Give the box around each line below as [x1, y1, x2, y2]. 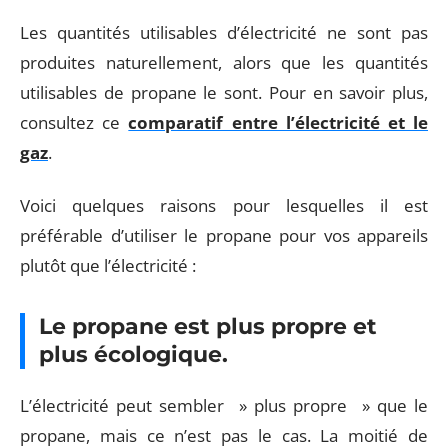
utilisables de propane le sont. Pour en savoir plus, [20, 81, 428, 105]
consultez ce [20, 111, 129, 135]
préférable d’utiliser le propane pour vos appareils [20, 223, 428, 247]
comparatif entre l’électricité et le [128, 111, 429, 135]
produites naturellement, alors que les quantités [20, 51, 428, 75]
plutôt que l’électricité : [20, 253, 196, 277]
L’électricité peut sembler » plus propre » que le [20, 394, 428, 418]
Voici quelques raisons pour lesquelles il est [20, 193, 428, 217]
